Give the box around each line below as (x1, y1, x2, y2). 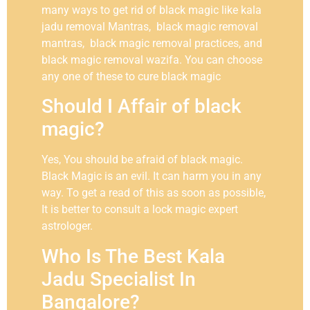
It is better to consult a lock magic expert (42, 203, 238, 217)
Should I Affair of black (42, 95, 241, 118)
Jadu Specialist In (42, 267, 196, 291)
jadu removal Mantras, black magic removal (42, 19, 258, 33)
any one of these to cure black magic (42, 69, 221, 83)
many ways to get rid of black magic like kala (42, 3, 262, 17)
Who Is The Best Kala (42, 244, 225, 268)
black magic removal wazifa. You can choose (42, 53, 262, 66)
